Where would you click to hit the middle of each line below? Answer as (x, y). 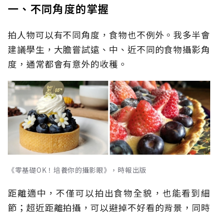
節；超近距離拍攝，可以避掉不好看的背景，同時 (109, 208)
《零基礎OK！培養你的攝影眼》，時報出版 (77, 170)
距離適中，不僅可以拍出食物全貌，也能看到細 (109, 193)
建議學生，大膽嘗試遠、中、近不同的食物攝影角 (109, 49)
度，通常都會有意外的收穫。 (68, 64)
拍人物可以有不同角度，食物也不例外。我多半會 (109, 35)
